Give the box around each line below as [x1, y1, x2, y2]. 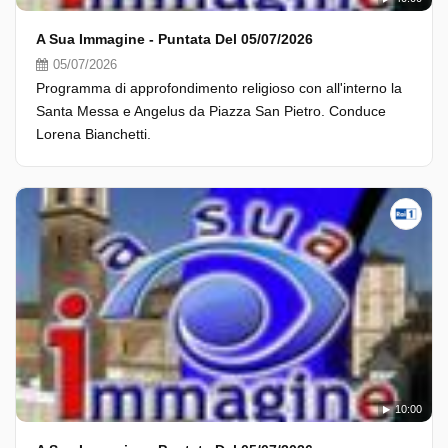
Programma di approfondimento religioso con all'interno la [36, 80, 402, 96]
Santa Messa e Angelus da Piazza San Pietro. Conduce [36, 103, 386, 119]
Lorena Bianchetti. [36, 126, 151, 142]
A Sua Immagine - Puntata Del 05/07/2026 [36, 31, 313, 47]
